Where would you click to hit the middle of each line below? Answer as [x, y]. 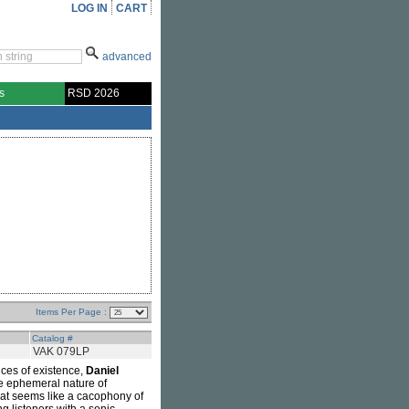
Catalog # [52, 338]
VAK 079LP [61, 351]
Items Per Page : [73, 312]
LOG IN [89, 8]
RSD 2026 [94, 93]
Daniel [102, 371]
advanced [127, 57]
